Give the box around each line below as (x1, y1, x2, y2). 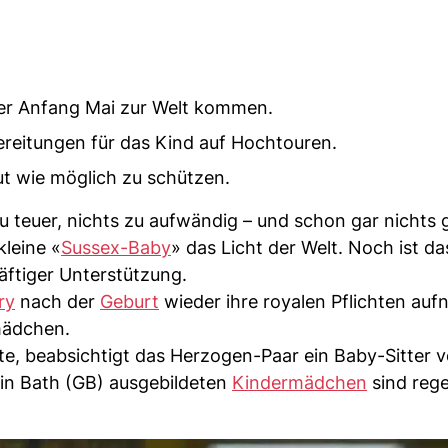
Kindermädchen (232, 372, 367, 393)
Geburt (100, 291, 159, 312)
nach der (15, 291, 100, 312)
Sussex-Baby (61, 237, 171, 258)
